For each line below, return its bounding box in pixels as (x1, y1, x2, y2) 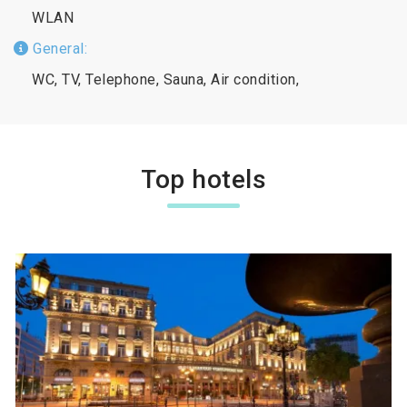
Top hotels (141, 164, 266, 194)
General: (28, 39, 87, 57)
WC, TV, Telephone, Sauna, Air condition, (32, 70, 299, 88)
